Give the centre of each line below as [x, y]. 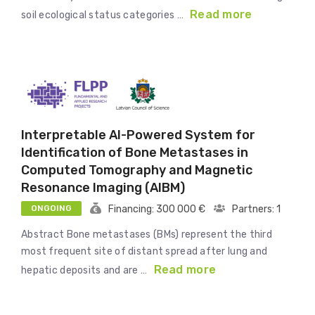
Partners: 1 [256, 210]
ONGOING [51, 208]
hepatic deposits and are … [85, 271]
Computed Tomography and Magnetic [137, 171]
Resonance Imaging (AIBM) [103, 188]
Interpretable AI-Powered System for [138, 135]
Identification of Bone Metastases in [135, 153]
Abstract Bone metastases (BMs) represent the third [147, 235]
